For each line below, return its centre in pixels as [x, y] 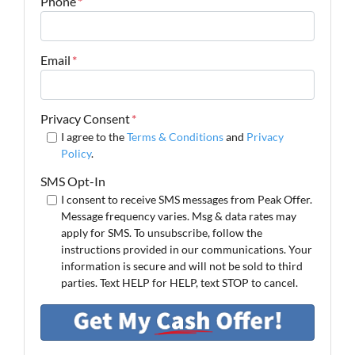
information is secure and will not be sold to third [181, 265]
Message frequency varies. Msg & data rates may [178, 216]
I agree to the [94, 136]
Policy [76, 153]
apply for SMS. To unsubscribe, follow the [161, 232]
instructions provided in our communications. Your [186, 249]
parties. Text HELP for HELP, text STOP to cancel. [179, 282]
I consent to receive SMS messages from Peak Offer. [186, 199]
